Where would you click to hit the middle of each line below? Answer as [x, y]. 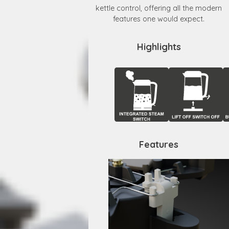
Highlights [159, 47]
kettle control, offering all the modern [159, 8]
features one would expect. [159, 19]
